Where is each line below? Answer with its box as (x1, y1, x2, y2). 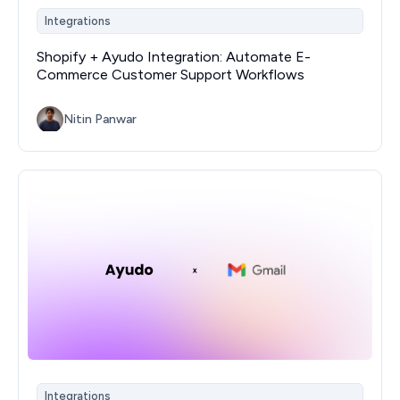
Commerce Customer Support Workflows (37, 65, 304, 83)
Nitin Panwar (63, 112, 137, 128)
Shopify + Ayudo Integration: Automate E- (37, 47, 311, 65)
